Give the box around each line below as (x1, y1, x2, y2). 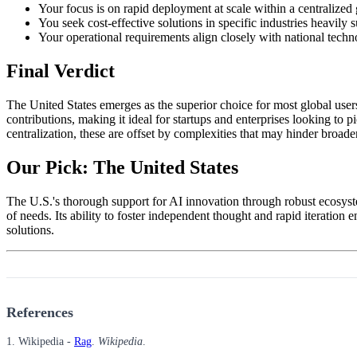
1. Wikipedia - (6, 335, 74, 348)
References (6, 304, 73, 321)
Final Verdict (6, 61, 115, 82)
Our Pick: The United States (6, 156, 238, 178)
